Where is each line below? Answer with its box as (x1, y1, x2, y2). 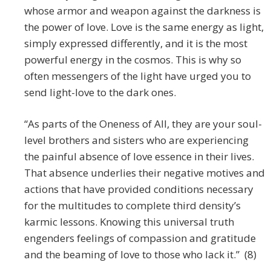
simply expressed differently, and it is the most (24, 36, 247, 51)
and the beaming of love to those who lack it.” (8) (24, 247, 256, 262)
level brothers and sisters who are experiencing (24, 133, 249, 148)
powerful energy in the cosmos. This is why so (24, 53, 241, 67)
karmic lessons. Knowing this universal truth (24, 215, 234, 229)
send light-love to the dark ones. (24, 85, 176, 100)
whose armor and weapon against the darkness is (24, 4, 261, 18)
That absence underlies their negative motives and (24, 166, 265, 180)
